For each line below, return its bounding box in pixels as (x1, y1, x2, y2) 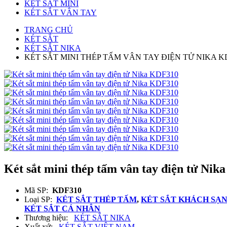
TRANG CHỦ (24, 25, 73, 34)
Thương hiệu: (24, 213, 74, 222)
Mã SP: (24, 185, 52, 195)
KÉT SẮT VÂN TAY (24, 8, 97, 17)
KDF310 (52, 185, 82, 195)
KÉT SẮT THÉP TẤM (56, 195, 137, 204)
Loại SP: (24, 195, 56, 204)
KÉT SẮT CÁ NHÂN (24, 204, 100, 213)
